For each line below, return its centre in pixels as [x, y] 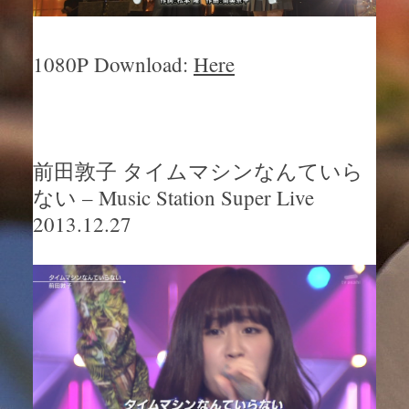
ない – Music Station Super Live [173, 198]
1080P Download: [113, 63]
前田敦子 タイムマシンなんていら [198, 171]
